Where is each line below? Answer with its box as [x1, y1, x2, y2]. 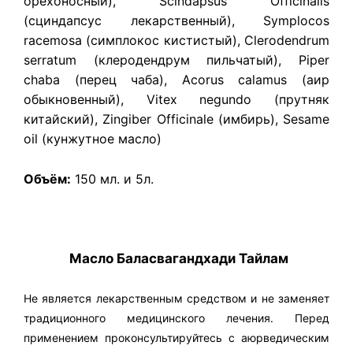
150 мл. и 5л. [71, 170, 154, 187]
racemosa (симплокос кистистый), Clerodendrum [24, 32, 329, 49]
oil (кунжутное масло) [24, 131, 162, 147]
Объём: [24, 170, 71, 187]
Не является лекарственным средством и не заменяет [24, 292, 329, 306]
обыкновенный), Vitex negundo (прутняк [24, 91, 329, 108]
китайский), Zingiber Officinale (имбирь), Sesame [24, 111, 329, 128]
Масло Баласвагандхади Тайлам [69, 250, 288, 266]
